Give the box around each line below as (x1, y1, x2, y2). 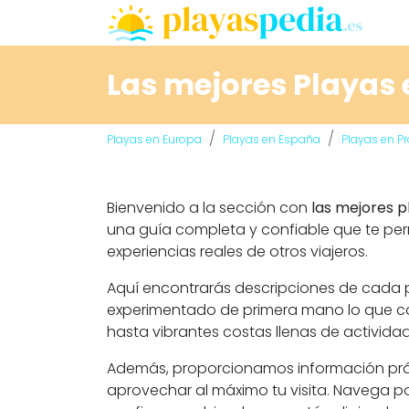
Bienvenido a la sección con (107, 197, 311, 218)
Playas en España (223, 131, 320, 147)
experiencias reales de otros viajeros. (107, 241, 368, 262)
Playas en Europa (107, 131, 202, 147)
